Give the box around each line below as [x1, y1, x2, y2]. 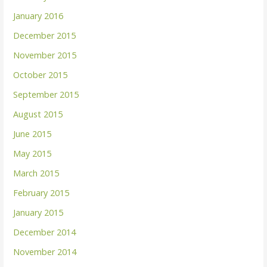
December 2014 [13, 226, 76, 238]
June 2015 [13, 128, 52, 139]
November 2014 [13, 246, 77, 257]
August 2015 [13, 108, 63, 120]
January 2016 [13, 10, 64, 21]
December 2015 [13, 29, 76, 41]
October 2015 [13, 69, 68, 80]
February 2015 [13, 187, 70, 198]
